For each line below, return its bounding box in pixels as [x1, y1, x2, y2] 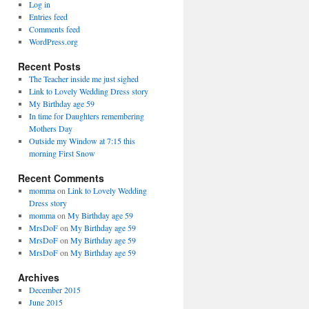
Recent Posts [18, 59, 81, 73]
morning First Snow [28, 148, 95, 159]
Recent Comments [18, 171, 104, 185]
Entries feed [28, 11, 68, 22]
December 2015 [28, 284, 81, 295]
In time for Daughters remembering [28, 110, 144, 121]
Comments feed [28, 23, 80, 34]
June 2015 [28, 297, 63, 308]
